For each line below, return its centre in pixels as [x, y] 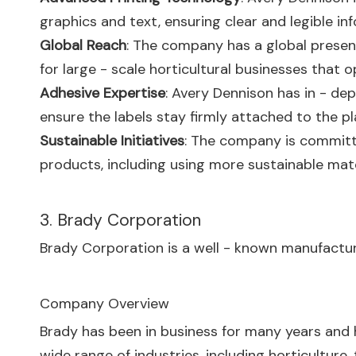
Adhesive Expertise [103, 93]
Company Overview [104, 304]
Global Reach [83, 45]
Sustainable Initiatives [112, 141]
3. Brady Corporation [120, 220]
